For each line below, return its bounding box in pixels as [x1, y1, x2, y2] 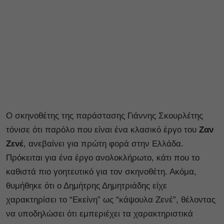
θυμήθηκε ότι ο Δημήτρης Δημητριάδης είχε [6, 180, 167, 190]
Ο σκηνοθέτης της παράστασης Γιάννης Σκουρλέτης [6, 110, 203, 120]
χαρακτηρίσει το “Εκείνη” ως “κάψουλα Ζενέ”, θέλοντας [6, 194, 215, 204]
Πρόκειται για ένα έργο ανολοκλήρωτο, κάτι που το [6, 152, 199, 162]
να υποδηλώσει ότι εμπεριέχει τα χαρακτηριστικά [6, 208, 193, 218]
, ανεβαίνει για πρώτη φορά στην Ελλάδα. [23, 138, 183, 148]
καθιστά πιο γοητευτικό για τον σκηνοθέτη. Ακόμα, [6, 166, 196, 176]
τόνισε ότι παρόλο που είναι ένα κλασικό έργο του [6, 124, 199, 134]
